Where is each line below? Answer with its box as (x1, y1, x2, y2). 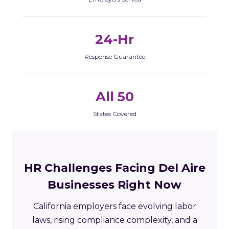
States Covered (93, 110, 136, 118)
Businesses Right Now (48, 178, 181, 192)
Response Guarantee (84, 53, 145, 61)
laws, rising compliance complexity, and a (32, 215, 197, 225)
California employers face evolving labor (33, 201, 196, 212)
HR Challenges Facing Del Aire (24, 161, 205, 175)
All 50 (95, 88, 134, 105)
